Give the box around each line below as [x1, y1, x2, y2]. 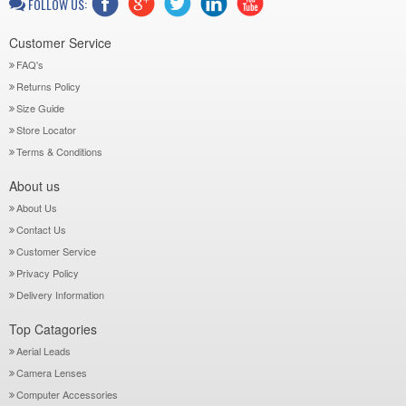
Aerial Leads [16, 343, 71, 358]
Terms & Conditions [16, 144, 102, 159]
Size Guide [16, 101, 64, 115]
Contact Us [16, 222, 66, 237]
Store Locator [16, 122, 76, 137]
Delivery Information [16, 287, 104, 302]
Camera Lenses [16, 365, 87, 380]
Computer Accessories [16, 387, 118, 401]
